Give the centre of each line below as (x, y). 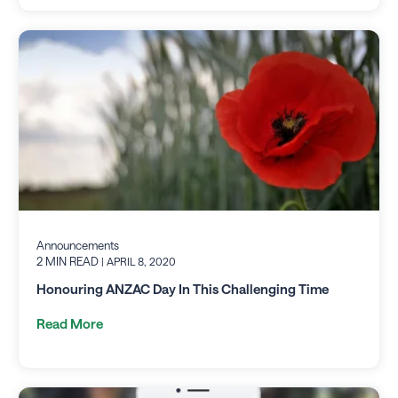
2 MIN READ (69, 262)
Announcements (78, 246)
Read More (70, 323)
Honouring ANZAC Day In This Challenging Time (183, 288)
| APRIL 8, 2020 (139, 262)
